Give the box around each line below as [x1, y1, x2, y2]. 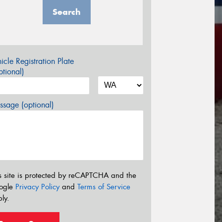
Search [52, 6, 81, 18]
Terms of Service [77, 181, 130, 192]
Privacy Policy [15, 181, 59, 192]
